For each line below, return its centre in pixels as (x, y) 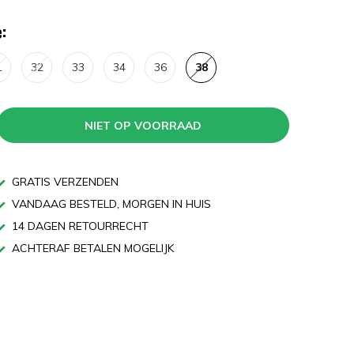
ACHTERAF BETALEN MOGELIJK (91, 248)
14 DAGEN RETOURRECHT (79, 226)
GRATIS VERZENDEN (64, 182)
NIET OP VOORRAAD (143, 125)
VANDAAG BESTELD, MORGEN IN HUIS (110, 204)
